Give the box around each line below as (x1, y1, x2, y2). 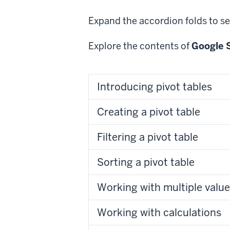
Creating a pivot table (97, 105, 200, 119)
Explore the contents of (88, 40, 191, 52)
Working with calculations (97, 205, 221, 219)
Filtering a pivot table (97, 130, 198, 144)
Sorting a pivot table (97, 155, 195, 169)
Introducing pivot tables (97, 80, 212, 93)
